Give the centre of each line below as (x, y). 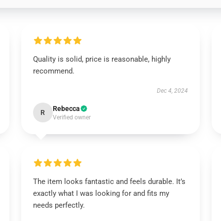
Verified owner (72, 117)
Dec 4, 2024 (173, 91)
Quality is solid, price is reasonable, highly (102, 59)
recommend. (54, 71)
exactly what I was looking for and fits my (101, 193)
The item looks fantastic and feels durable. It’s (109, 182)
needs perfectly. (59, 205)
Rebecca (66, 109)
